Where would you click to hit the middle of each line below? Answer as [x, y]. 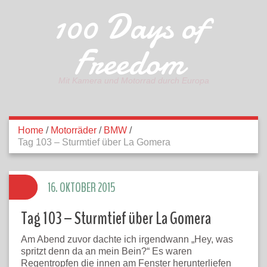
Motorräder [74, 130]
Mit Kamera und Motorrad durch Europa [133, 80]
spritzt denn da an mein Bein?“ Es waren [106, 251]
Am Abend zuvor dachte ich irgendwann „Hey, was [127, 239]
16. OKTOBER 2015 [82, 188]
